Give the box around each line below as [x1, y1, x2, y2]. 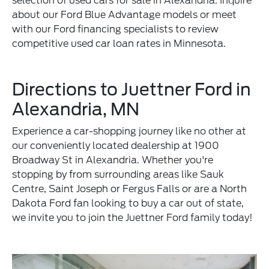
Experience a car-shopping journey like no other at [12, 125, 247, 137]
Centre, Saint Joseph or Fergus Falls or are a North [12, 183, 247, 195]
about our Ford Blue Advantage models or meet [12, 8, 237, 20]
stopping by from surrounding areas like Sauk [12, 168, 225, 180]
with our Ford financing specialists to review [12, 23, 219, 35]
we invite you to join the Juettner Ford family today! [12, 211, 253, 223]
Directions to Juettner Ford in [12, 79, 252, 100]
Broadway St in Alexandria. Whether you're [12, 154, 214, 166]
